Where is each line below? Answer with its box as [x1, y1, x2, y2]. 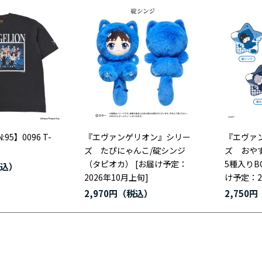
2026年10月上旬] [84, 171, 149, 183]
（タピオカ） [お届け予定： [84, 158, 187, 170]
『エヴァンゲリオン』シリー [84, 131, 191, 143]
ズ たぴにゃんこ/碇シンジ [84, 144, 185, 156]
